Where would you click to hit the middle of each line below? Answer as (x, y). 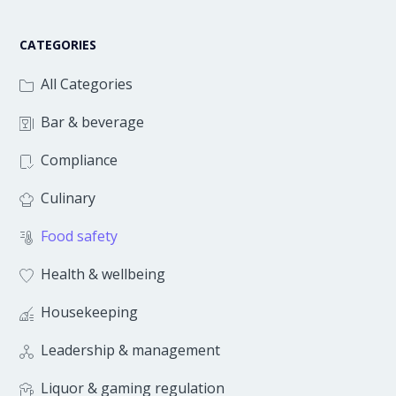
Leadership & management (130, 350)
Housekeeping (89, 312)
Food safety (79, 236)
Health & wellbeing (103, 274)
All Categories (87, 84)
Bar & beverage (92, 122)
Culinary (68, 198)
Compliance (79, 160)
